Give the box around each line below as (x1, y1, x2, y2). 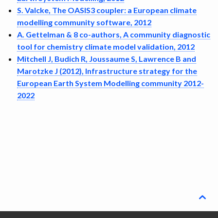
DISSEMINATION (8, 4, 66, 13)
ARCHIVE (8, 28, 40, 37)
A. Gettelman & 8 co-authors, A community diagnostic (17, 30, 210, 39)
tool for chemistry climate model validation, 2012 (17, 42, 195, 51)
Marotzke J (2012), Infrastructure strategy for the (17, 66, 197, 75)
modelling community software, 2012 (17, 18, 151, 27)
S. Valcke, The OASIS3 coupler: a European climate (17, 5, 197, 15)
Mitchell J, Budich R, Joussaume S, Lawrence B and (17, 54, 196, 63)
